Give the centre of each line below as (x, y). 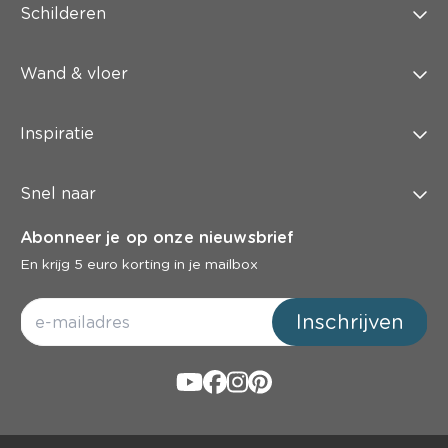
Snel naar (58, 194)
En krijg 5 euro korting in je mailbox (139, 264)
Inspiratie (57, 134)
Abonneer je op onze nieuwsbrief (157, 238)
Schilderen (63, 14)
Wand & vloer (74, 74)
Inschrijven (350, 322)
